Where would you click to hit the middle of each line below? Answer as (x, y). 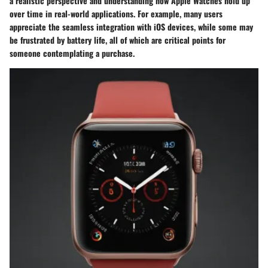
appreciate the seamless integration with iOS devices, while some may (131, 26)
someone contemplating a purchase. (72, 53)
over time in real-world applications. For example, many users (116, 13)
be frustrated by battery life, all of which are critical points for (118, 39)
